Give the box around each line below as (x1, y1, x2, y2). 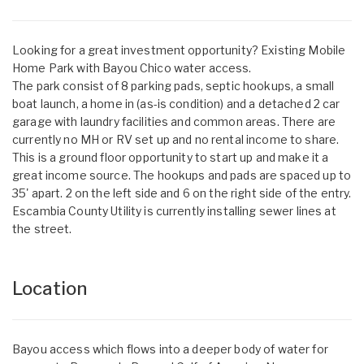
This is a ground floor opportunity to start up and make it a (12, 149, 329, 164)
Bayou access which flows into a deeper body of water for (12, 341, 328, 356)
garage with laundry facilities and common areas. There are (12, 114, 336, 128)
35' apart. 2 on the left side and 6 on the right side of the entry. (12, 185, 352, 200)
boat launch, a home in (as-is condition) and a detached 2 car (12, 96, 340, 110)
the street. (12, 221, 72, 236)
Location (12, 277, 88, 299)
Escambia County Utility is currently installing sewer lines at (12, 203, 336, 218)
